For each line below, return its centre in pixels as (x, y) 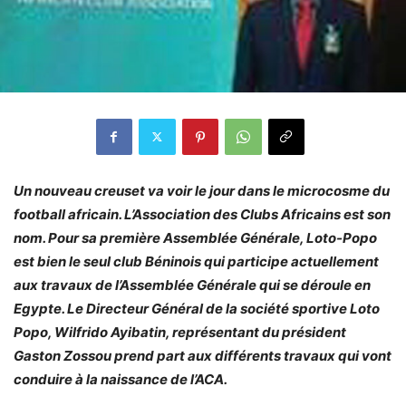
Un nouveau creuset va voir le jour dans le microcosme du (202, 190)
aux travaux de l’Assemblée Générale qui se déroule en (192, 285)
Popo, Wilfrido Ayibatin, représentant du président (180, 332)
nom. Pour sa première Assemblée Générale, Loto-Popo (195, 237)
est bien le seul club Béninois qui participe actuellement (196, 261)
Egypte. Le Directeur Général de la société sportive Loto (197, 308)
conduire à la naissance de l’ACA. (121, 379)
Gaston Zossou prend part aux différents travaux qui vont (203, 355)
